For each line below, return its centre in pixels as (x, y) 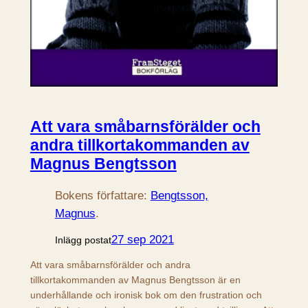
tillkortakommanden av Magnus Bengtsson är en (135, 280)
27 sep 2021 (142, 239)
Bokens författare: (102, 195)
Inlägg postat (83, 240)
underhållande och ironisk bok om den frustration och (146, 295)
